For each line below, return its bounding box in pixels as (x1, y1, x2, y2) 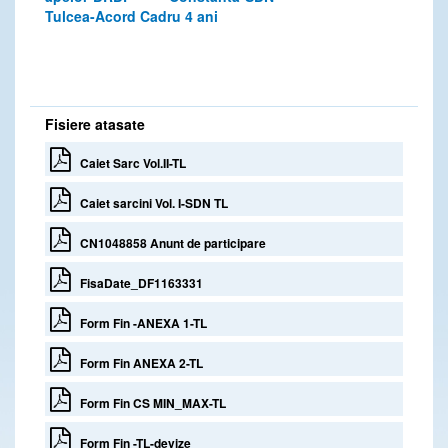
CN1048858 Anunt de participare (71, 233, 266, 252)
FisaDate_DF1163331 (71, 273, 203, 292)
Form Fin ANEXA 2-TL (71, 353, 203, 372)
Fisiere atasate (45, 113, 145, 134)
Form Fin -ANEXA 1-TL (71, 313, 207, 332)
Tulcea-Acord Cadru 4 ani (45, 5, 218, 26)
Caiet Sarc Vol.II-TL (71, 153, 186, 172)
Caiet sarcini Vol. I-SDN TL (71, 193, 228, 212)
